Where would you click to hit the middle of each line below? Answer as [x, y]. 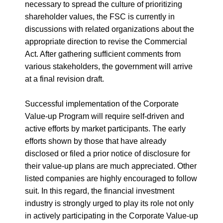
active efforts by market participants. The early [105, 129]
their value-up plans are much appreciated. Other [111, 166]
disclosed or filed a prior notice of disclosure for [108, 154]
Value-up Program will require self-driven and [105, 116]
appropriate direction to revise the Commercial [106, 42]
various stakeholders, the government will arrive [109, 66]
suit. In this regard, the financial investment [100, 191]
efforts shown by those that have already [96, 141]
